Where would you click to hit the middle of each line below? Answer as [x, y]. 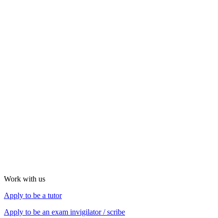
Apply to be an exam [37, 212]
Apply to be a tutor [33, 195]
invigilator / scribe [98, 212]
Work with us [25, 179]
